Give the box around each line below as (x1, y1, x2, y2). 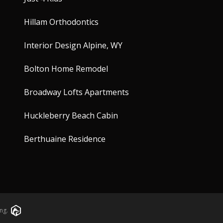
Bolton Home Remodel (24, 63, 108, 75)
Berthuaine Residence (24, 133, 106, 145)
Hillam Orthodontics (24, 16, 99, 28)
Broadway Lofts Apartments (24, 87, 129, 98)
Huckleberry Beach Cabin (24, 110, 118, 121)
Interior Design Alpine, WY (24, 40, 122, 51)
